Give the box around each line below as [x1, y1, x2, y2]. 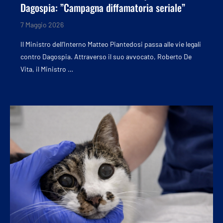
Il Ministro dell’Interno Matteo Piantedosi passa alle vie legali [20, 39, 201, 48]
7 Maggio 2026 [20, 20, 64, 29]
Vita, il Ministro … [20, 64, 73, 73]
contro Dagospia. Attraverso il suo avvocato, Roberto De [20, 52, 192, 61]
